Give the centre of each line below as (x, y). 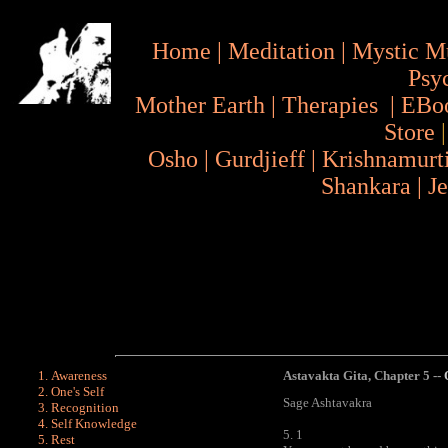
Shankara (366, 186)
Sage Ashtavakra (327, 402)
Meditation (281, 51)
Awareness (79, 375)
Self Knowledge (94, 423)
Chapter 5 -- (409, 375)
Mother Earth (200, 105)
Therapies (330, 105)
